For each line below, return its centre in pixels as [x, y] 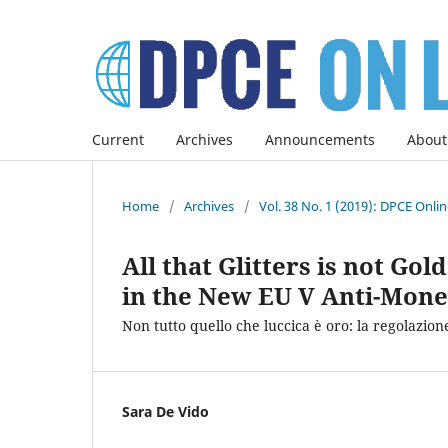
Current [118, 139]
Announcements [320, 139]
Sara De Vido [165, 411]
